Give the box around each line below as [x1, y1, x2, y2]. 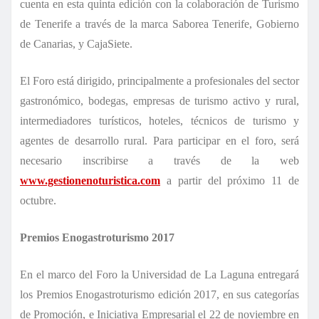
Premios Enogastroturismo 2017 [20, 231, 174, 244]
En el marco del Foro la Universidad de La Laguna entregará [20, 268, 299, 281]
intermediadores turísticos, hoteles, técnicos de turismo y [20, 114, 299, 127]
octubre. [20, 194, 56, 206]
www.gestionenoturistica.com [20, 174, 160, 187]
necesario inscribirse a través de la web [20, 154, 299, 167]
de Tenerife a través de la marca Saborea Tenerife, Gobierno [20, 17, 299, 30]
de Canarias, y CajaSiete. [20, 37, 132, 50]
